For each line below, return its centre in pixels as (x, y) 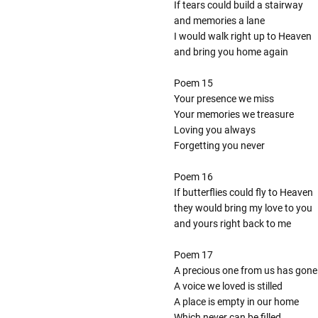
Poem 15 (193, 83)
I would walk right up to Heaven (242, 37)
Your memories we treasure (234, 115)
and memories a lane (219, 21)
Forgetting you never (219, 146)
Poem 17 (193, 255)
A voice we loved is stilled (228, 286)
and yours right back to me (232, 224)
